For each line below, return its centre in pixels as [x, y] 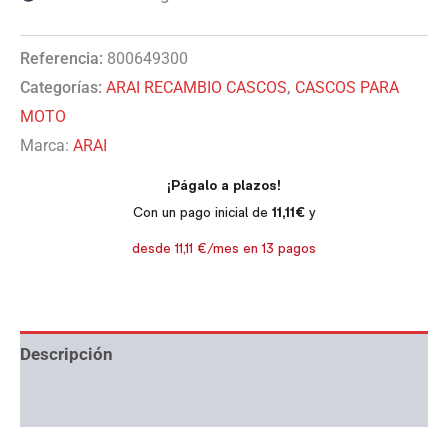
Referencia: [63, 59]
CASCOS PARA [347, 88]
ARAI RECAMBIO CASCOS [196, 88]
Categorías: [63, 88]
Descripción [66, 354]
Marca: [44, 146]
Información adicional [105, 402]
